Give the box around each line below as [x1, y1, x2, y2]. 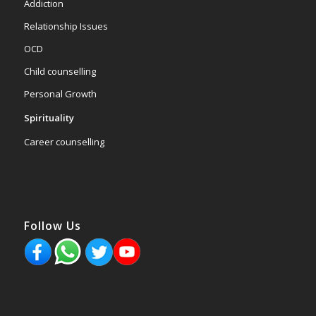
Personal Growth [23, 87, 97, 101]
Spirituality [23, 111, 74, 125]
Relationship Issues [23, 20, 108, 33]
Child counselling [23, 65, 96, 78]
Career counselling [23, 135, 104, 149]
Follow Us [23, 217, 81, 233]
